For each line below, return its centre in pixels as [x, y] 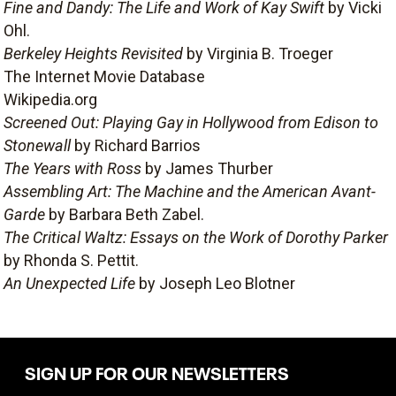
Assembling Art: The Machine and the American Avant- [190, 191]
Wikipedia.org [50, 99]
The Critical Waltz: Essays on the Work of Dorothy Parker [196, 237]
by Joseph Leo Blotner [217, 283]
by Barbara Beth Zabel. [125, 214]
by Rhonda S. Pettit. [71, 260]
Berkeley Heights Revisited [95, 53]
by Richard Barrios [137, 145]
